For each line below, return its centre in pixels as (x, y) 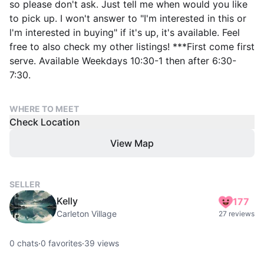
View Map (132, 143)
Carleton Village (87, 213)
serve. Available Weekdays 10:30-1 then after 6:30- (123, 60)
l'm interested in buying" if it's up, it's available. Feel (125, 32)
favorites (64, 243)
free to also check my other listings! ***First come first (132, 46)
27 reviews (237, 213)
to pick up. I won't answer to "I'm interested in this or (128, 18)
